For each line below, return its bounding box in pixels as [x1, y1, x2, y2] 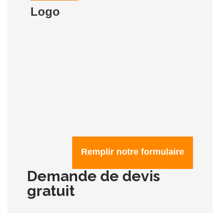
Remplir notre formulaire [81, 147, 184, 157]
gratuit [27, 182, 75, 199]
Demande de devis [27, 167, 160, 185]
